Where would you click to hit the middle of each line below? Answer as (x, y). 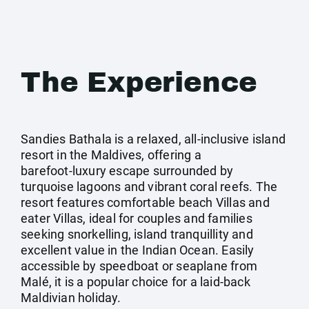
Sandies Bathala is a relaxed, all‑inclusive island (153, 139)
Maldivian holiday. (71, 298)
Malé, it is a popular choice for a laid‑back (136, 282)
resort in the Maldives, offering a (111, 155)
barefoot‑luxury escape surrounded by (127, 171)
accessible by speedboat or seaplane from (139, 266)
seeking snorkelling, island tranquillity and (137, 234)
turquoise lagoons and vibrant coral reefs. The (149, 187)
